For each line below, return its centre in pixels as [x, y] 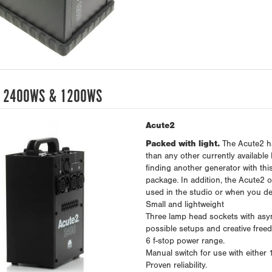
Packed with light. [182, 145]
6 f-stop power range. [185, 242]
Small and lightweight [185, 206]
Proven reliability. [176, 266]
